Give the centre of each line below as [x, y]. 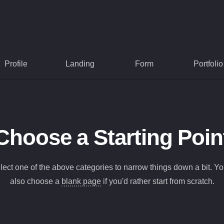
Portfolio [208, 64]
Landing [80, 64]
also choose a [35, 181]
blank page [81, 181]
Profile [16, 64]
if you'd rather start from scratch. [157, 181]
